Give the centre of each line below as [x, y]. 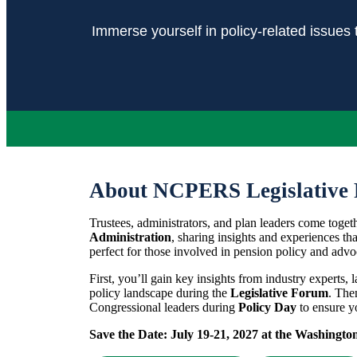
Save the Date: [130, 334]
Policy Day [267, 307]
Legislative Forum [279, 293]
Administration [130, 237]
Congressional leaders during [164, 307]
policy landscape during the [160, 293]
